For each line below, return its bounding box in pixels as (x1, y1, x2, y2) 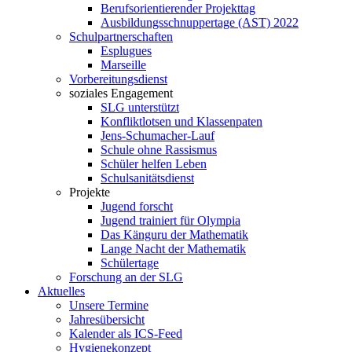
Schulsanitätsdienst (101, 171, 194, 185)
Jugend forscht (101, 200, 173, 213)
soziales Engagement (69, 86, 173, 100)
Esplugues (101, 44, 152, 57)
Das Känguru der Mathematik (101, 228, 248, 241)
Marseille (101, 58, 146, 71)
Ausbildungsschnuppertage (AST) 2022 (101, 16, 299, 29)
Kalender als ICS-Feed (69, 327, 182, 340)
